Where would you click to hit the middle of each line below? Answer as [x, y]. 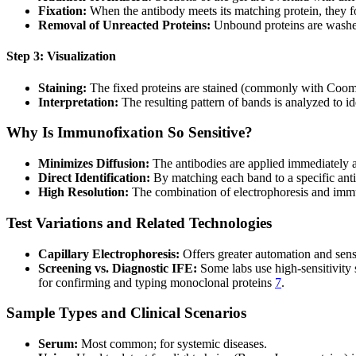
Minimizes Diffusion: [94, 164]
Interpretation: [78, 102]
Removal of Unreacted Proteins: [124, 25]
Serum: [58, 344]
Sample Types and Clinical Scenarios [126, 313]
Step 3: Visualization [61, 56]
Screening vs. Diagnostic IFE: [118, 268]
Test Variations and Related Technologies [139, 222]
